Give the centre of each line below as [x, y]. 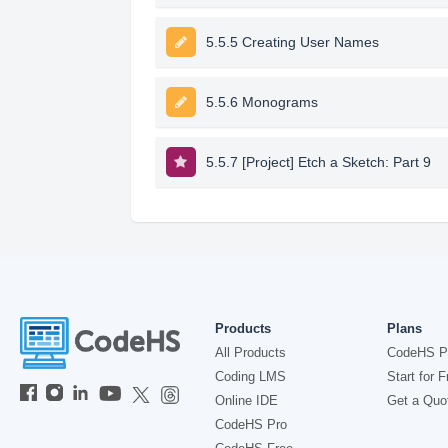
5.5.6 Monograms [261, 102]
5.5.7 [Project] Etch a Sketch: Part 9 [318, 162]
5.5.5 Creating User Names [292, 42]
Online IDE [246, 400]
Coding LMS [250, 376]
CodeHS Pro [251, 424]
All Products [250, 352]
